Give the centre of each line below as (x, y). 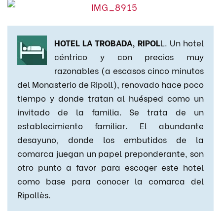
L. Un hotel (182, 42)
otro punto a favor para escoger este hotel (110, 166)
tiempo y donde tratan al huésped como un (110, 97)
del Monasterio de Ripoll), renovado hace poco (110, 84)
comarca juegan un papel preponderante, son (110, 153)
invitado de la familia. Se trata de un (110, 111)
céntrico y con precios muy (129, 56)
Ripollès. (34, 194)
